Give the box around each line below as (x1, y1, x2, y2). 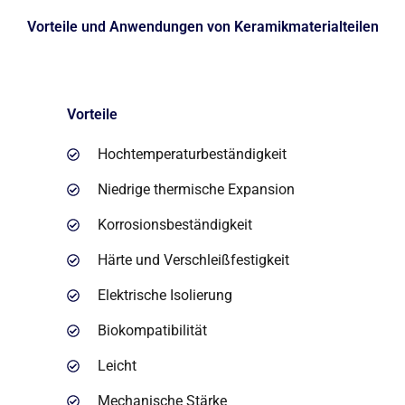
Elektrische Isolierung (98, 287, 233, 305)
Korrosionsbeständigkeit (98, 216, 253, 234)
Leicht (98, 357, 137, 375)
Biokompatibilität (98, 322, 208, 340)
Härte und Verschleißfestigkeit (98, 251, 290, 269)
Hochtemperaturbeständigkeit (98, 146, 287, 164)
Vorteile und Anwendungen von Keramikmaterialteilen (26, 17, 379, 35)
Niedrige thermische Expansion (98, 181, 296, 199)
